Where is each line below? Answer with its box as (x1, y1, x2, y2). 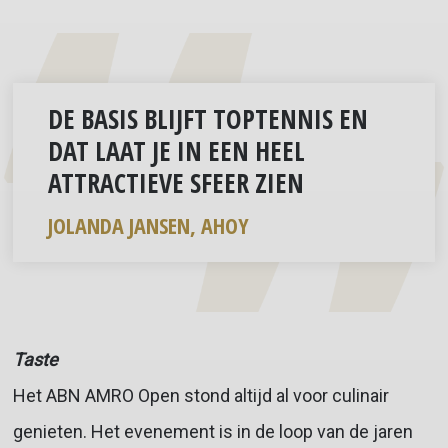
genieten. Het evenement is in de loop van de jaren (12, 420, 413, 442)
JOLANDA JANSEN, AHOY (47, 209, 249, 240)
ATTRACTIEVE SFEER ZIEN (47, 164, 304, 201)
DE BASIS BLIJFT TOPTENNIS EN (47, 100, 368, 137)
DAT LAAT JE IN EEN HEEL (47, 132, 305, 169)
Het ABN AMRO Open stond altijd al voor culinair (12, 384, 389, 406)
